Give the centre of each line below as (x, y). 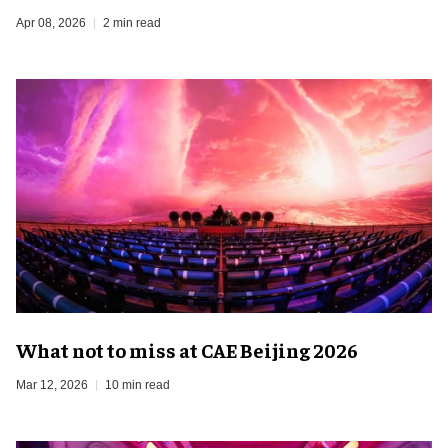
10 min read (137, 384)
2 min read (132, 22)
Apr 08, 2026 (51, 22)
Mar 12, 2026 (52, 384)
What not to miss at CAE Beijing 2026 (187, 349)
